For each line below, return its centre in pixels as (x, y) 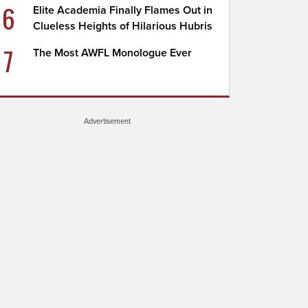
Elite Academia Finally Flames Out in (123, 10)
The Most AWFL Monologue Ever (113, 53)
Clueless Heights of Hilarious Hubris (123, 26)
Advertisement (107, 121)
